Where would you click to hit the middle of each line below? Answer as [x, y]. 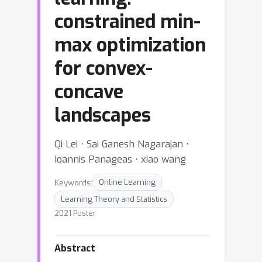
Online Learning [127, 182]
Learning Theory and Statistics [114, 199]
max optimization [130, 45]
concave [89, 92]
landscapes [103, 115]
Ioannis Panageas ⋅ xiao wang [120, 159]
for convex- [104, 68]
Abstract [75, 248]
